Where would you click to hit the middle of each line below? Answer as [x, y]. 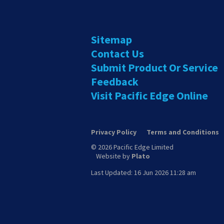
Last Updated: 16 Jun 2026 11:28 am [143, 173]
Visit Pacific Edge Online [149, 96]
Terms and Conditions [183, 132]
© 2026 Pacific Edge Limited [132, 147]
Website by [114, 156]
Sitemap [111, 40]
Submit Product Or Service [154, 68]
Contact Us [117, 54]
